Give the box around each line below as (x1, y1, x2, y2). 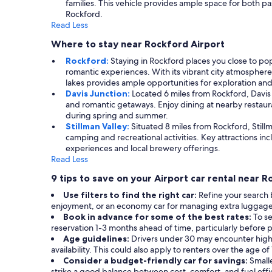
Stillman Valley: (66, 121, 131, 132)
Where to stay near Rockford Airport (51, 38, 225, 50)
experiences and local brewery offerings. (66, 143, 220, 154)
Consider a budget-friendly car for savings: (63, 255, 250, 267)
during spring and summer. (66, 110, 168, 121)
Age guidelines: (63, 233, 131, 245)
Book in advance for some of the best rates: (63, 211, 253, 223)
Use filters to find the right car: (63, 189, 199, 201)
